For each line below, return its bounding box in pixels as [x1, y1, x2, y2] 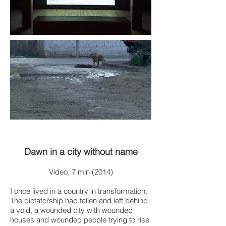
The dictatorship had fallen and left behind [10, 196, 148, 205]
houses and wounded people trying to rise [10, 215, 149, 224]
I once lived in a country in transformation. [10, 186, 147, 196]
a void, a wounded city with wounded [10, 205, 133, 215]
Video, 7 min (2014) [48, 167, 113, 177]
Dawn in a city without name [24, 146, 138, 157]
